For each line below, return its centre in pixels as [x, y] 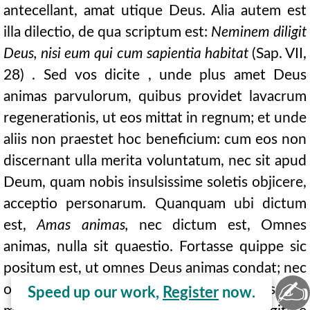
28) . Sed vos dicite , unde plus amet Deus [155, 75]
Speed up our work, [95, 293]
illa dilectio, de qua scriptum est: [107, 32]
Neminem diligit [259, 32]
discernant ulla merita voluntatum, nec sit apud [155, 161]
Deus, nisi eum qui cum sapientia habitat [126, 54]
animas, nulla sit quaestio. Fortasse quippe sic [155, 247]
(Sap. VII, [277, 54]
